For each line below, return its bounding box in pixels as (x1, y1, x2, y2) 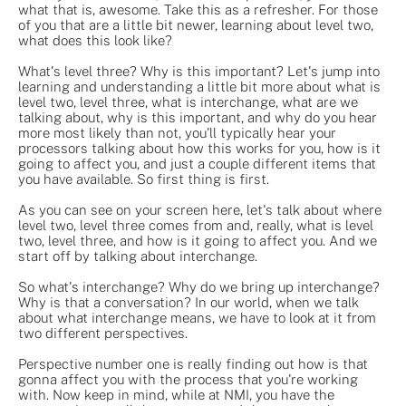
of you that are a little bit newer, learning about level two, (18, 16, 373, 33)
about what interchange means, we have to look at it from (18, 309, 376, 325)
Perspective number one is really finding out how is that (18, 355, 368, 372)
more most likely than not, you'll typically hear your (18, 124, 336, 140)
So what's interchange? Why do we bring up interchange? (18, 278, 380, 295)
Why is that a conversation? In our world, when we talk (18, 294, 359, 310)
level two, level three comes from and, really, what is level (18, 217, 373, 233)
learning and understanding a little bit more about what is (18, 78, 381, 94)
